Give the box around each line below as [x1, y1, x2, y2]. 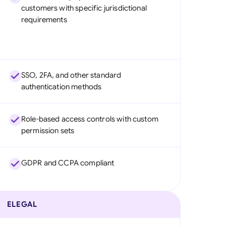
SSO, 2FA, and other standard [21, 71, 122, 80]
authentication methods [21, 82, 102, 91]
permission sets [21, 126, 75, 135]
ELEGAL [7, 200, 37, 209]
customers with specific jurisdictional [21, 4, 147, 13]
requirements [21, 15, 67, 24]
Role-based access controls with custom [21, 115, 158, 124]
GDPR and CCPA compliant [21, 158, 115, 167]
